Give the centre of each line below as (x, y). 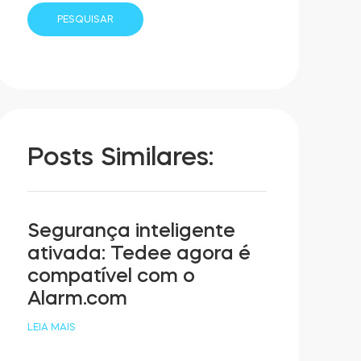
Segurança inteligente (132, 230)
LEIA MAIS (52, 327)
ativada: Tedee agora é (139, 253)
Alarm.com (78, 298)
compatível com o (112, 275)
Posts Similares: (121, 156)
